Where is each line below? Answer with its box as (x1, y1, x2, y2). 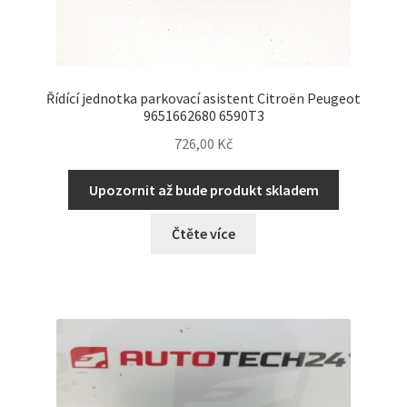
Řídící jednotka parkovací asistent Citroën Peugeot (46, 89, 361, 108)
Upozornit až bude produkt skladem (88, 180, 319, 199)
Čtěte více (172, 224, 235, 243)
